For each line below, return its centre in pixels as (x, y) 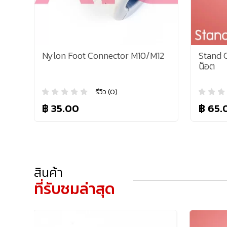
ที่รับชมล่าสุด (75, 189)
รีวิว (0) (107, 92)
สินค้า (49, 173)
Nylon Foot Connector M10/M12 (103, 56)
